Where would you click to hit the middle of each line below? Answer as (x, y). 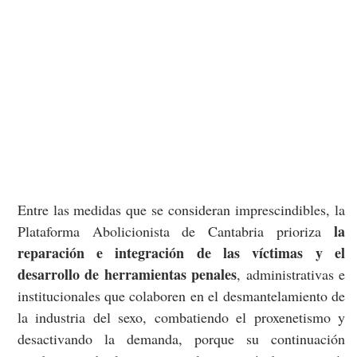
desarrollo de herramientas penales (127, 275)
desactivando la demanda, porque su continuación (181, 339)
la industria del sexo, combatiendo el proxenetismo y (181, 318)
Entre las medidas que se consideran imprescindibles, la (181, 210)
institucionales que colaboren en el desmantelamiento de (181, 296)
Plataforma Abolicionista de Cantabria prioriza (175, 231)
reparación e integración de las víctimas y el (181, 253)
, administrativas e (291, 275)
